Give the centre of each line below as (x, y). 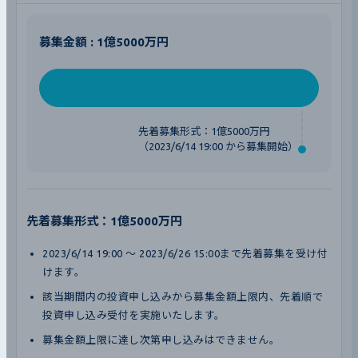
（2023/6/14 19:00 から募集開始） (218, 146)
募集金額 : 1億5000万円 (104, 42)
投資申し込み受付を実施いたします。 (134, 314)
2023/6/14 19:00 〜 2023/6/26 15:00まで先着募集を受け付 (185, 253)
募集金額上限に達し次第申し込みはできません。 (161, 339)
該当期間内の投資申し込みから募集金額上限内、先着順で (183, 296)
